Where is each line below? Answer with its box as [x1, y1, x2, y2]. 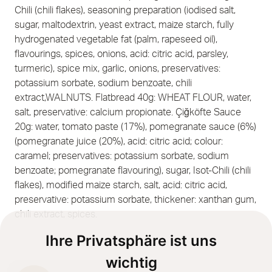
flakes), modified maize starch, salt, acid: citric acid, [15, 180, 227, 191]
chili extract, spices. [15, 209, 97, 220]
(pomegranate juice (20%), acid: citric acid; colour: [15, 137, 223, 147]
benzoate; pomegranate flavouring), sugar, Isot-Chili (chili [15, 166, 251, 176]
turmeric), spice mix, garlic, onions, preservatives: [15, 64, 220, 74]
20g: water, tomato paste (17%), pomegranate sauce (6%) [15, 122, 256, 132]
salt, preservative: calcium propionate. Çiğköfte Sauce [15, 107, 241, 118]
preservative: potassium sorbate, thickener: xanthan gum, [15, 195, 256, 205]
